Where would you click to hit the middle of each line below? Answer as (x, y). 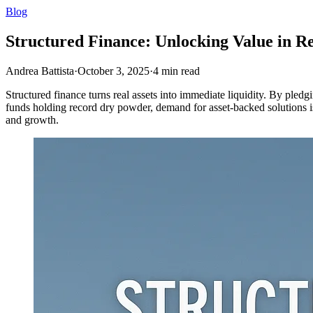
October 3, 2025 (114, 71)
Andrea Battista (40, 71)
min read (181, 71)
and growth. (32, 119)
